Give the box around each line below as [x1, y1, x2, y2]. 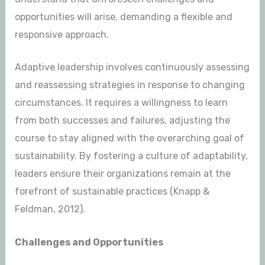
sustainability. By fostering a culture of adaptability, [14, 150, 248, 162]
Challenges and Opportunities [14, 237, 163, 248]
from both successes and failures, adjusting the [14, 115, 230, 127]
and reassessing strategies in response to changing [14, 79, 245, 91]
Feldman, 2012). [14, 203, 85, 215]
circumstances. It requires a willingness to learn [14, 97, 228, 109]
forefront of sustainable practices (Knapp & [14, 186, 209, 198]
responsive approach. [14, 28, 109, 40]
